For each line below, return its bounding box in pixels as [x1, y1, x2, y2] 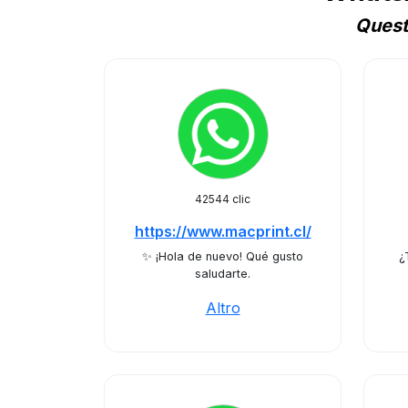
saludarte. [195, 267, 250, 280]
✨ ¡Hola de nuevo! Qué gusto [142, 250, 303, 263]
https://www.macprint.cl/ [134, 222, 311, 240]
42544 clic [195, 192, 250, 206]
